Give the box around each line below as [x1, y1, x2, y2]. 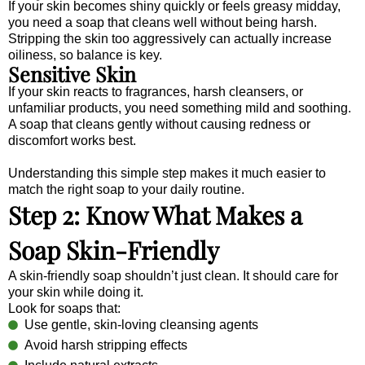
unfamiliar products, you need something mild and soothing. [8, 100, 351, 115]
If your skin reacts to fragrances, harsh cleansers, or [8, 84, 303, 99]
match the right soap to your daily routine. [8, 182, 244, 196]
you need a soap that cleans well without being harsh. [8, 15, 317, 29]
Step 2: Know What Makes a [8, 198, 302, 231]
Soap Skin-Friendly [8, 233, 219, 266]
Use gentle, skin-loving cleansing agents [24, 317, 258, 332]
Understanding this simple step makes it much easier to [8, 165, 326, 180]
